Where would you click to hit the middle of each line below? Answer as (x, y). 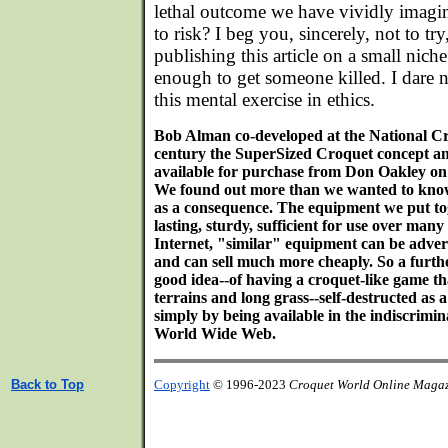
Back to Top (47, 384)
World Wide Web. (215, 333)
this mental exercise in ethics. (264, 99)
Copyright (182, 384)
